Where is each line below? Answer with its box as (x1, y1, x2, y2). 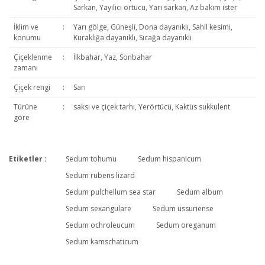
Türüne (13, 102, 37, 112)
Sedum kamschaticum (66, 237, 138, 247)
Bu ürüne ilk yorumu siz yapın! (79, 170, 186, 180)
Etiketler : (9, 154, 47, 164)
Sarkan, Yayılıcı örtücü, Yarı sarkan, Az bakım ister (73, 2, 237, 12)
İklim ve (13, 22, 38, 32)
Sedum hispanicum (138, 154, 201, 164)
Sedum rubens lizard (66, 170, 135, 180)
